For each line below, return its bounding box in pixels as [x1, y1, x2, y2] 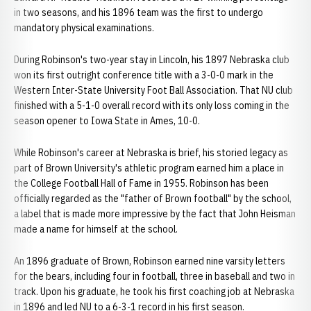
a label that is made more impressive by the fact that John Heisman [14, 208, 296, 220]
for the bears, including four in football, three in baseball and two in [14, 270, 295, 283]
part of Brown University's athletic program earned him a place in [14, 162, 284, 174]
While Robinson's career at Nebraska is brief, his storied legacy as [14, 146, 288, 159]
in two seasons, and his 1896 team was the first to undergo [14, 6, 263, 19]
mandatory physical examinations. [14, 22, 154, 34]
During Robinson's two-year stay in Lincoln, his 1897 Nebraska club [14, 53, 289, 66]
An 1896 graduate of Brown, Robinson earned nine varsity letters [14, 255, 285, 267]
